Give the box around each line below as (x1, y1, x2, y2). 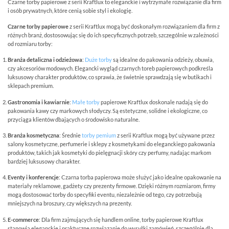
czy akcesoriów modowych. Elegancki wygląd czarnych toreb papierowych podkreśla (8, 65, 213, 72)
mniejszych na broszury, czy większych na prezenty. (8, 200, 132, 207)
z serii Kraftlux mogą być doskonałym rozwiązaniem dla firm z (68, 22, 220, 30)
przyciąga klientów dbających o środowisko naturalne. (8, 116, 140, 123)
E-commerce (8, 216, 39, 223)
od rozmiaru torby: (8, 40, 53, 47)
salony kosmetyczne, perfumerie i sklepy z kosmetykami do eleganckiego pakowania (8, 140, 215, 147)
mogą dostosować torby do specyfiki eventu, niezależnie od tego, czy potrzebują (8, 191, 202, 198)
